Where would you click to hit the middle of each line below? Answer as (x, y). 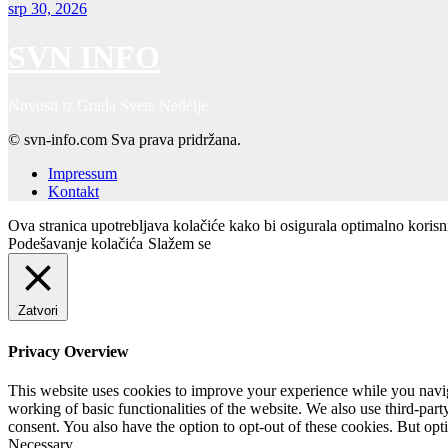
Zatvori (38, 311)
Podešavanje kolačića (75, 244)
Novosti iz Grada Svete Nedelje (108, 106)
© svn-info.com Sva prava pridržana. (124, 140)
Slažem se (179, 244)
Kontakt (73, 192)
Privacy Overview (68, 351)
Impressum (82, 174)
